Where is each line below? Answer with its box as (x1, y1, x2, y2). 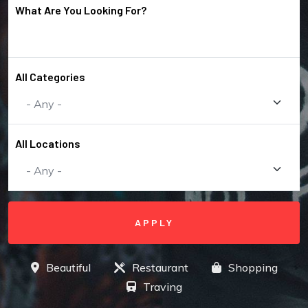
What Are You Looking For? (15, 3, 146, 17)
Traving (142, 280, 182, 294)
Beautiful (45, 261, 91, 275)
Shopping (228, 261, 278, 275)
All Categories (15, 70, 85, 84)
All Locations (15, 137, 80, 151)
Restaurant (131, 261, 188, 275)
